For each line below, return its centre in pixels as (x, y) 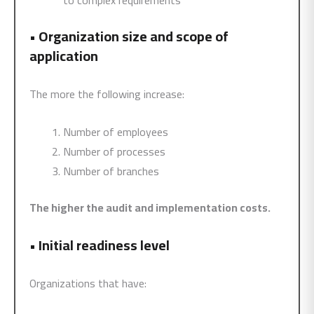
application (64, 56)
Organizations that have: (88, 283)
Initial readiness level (104, 245)
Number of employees (116, 132)
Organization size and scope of (134, 36)
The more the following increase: (107, 94)
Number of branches (111, 171)
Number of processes (114, 151)
